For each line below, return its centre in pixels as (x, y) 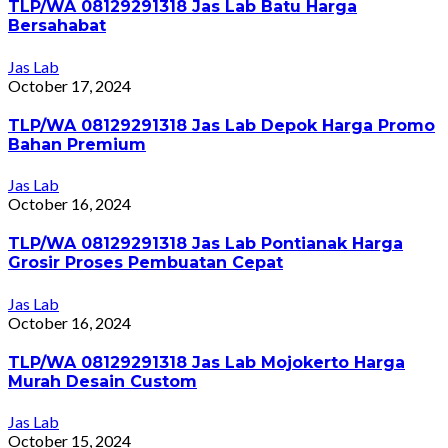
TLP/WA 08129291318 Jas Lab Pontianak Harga (205, 244)
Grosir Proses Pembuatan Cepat (145, 263)
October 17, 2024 (69, 85)
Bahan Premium (77, 144)
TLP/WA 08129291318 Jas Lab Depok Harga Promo (221, 125)
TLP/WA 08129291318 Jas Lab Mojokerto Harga (206, 363)
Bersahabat (57, 26)
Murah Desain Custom (102, 382)
